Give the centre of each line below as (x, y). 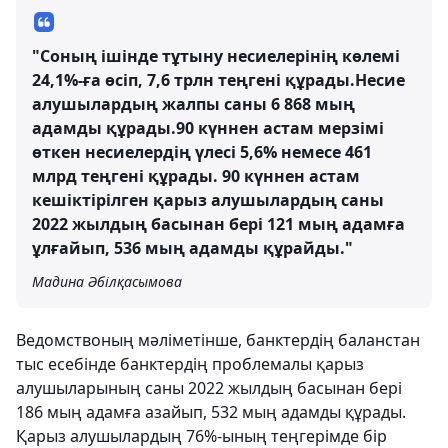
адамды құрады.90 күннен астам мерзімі (208, 128)
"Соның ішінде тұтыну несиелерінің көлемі (216, 56)
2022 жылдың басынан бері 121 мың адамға (218, 224)
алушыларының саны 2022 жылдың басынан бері (209, 388)
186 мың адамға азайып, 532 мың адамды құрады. (211, 412)
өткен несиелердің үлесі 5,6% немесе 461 (202, 152)
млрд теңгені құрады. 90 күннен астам (196, 176)
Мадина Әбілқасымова (107, 281)
